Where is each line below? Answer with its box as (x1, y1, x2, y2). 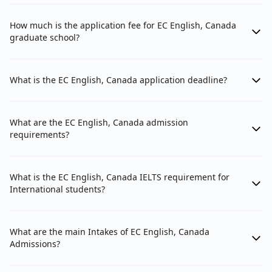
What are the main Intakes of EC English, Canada (10, 226, 209, 238)
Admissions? (10, 238, 60, 250)
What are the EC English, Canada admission (10, 117, 188, 129)
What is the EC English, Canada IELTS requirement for (10, 171, 229, 183)
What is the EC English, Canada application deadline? (10, 74, 227, 86)
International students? (10, 183, 105, 195)
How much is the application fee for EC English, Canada (10, 19, 236, 32)
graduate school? (10, 32, 80, 44)
